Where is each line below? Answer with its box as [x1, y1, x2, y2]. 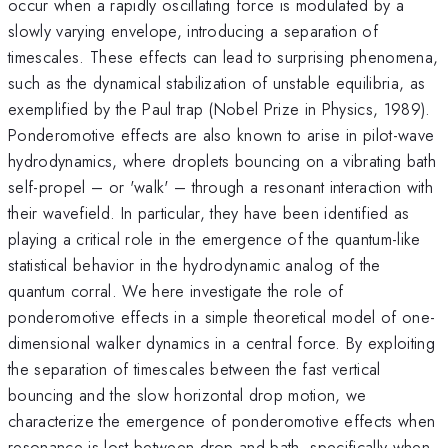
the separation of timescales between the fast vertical [8, 356, 381, 381]
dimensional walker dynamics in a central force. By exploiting [8, 330, 435, 355]
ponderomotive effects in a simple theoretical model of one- [8, 304, 436, 329]
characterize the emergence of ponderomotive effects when [8, 408, 436, 433]
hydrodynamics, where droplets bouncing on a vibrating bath [8, 148, 436, 173]
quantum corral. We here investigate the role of [8, 278, 344, 303]
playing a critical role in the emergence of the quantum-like [8, 226, 421, 251]
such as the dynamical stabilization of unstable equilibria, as [8, 70, 426, 95]
